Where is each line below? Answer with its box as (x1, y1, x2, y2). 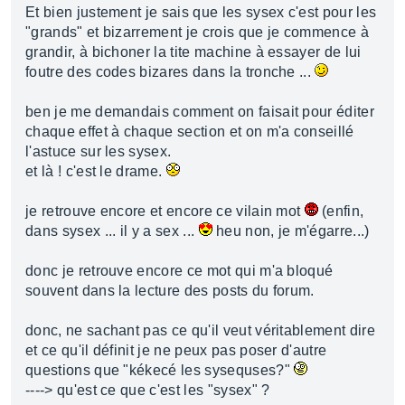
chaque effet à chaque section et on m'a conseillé (25, 124, 354, 139)
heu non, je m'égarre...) (212, 223, 370, 239)
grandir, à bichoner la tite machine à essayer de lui (25, 44, 362, 60)
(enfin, (317, 203, 364, 219)
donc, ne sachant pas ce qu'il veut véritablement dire (25, 323, 375, 338)
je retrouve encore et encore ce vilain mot (25, 203, 305, 219)
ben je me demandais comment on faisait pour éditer (25, 104, 375, 119)
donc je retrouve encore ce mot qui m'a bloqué (25, 263, 334, 278)
